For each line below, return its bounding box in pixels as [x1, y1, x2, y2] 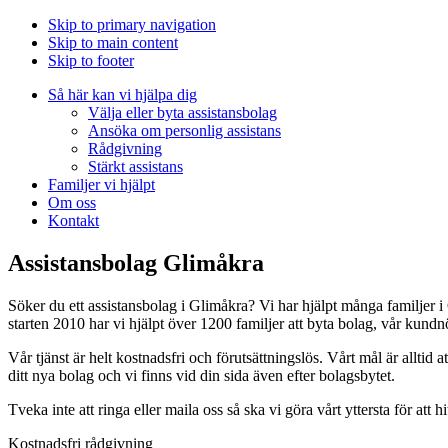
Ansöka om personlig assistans [88, 122, 281, 139]
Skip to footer [48, 52, 134, 69]
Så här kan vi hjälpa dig [48, 86, 197, 103]
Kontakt [48, 212, 99, 229]
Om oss [48, 194, 96, 211]
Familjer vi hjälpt [48, 176, 155, 193]
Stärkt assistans [88, 158, 183, 175]
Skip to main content [48, 34, 178, 51]
